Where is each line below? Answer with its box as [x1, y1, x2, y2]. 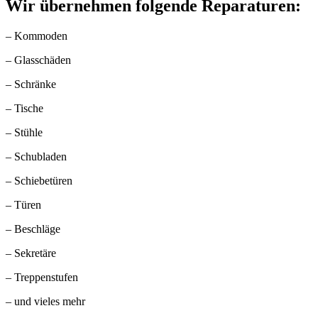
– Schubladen [6, 150, 67, 163]
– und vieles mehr [6, 295, 85, 307]
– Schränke [6, 77, 56, 90]
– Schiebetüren [6, 174, 72, 187]
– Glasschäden [6, 53, 71, 66]
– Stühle [6, 126, 43, 138]
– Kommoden [6, 29, 67, 42]
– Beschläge [6, 222, 60, 235]
